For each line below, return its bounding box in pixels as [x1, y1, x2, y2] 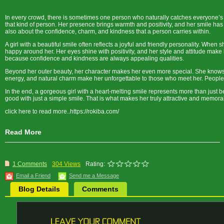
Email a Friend [16, 172, 50, 178]
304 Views [52, 160, 80, 167]
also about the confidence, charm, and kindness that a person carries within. [5, 28, 210, 35]
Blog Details [18, 185, 60, 193]
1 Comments [12, 160, 47, 167]
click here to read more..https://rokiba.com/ [5, 108, 123, 115]
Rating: [85, 160, 105, 167]
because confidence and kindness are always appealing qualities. [5, 55, 184, 62]
